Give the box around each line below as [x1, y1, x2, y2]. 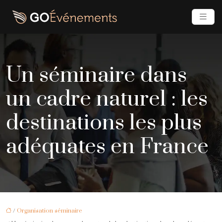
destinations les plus [6, 109, 202, 136]
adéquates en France [6, 133, 209, 160]
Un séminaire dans [6, 61, 187, 89]
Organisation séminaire [17, 207, 82, 215]
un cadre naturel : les [6, 85, 208, 112]
